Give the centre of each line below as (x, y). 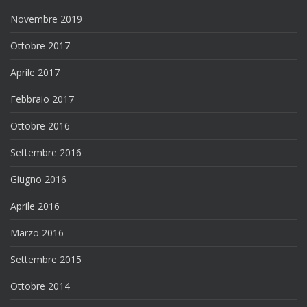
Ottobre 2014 (40, 286)
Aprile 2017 (35, 72)
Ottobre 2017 (40, 45)
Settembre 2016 (46, 152)
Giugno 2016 (38, 179)
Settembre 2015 (46, 259)
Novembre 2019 (46, 19)
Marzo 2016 (37, 232)
